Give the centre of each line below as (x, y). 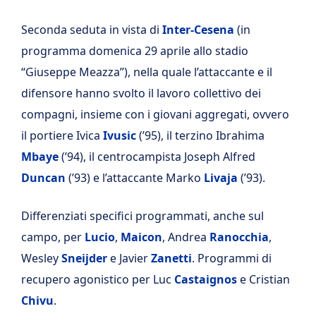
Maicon (141, 237)
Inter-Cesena (198, 29)
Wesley (41, 258)
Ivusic (120, 135)
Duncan (43, 177)
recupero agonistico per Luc (98, 279)
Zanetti (171, 258)
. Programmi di (232, 258)
